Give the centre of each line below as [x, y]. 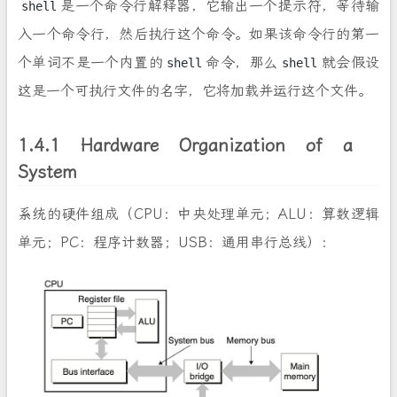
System [47, 172]
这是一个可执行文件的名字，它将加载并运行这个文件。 [195, 91]
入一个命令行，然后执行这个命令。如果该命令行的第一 [198, 35]
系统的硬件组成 [69, 214]
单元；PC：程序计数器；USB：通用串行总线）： [176, 243]
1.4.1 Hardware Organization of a [185, 146]
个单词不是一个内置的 [90, 63]
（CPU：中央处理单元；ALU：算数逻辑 [249, 214]
